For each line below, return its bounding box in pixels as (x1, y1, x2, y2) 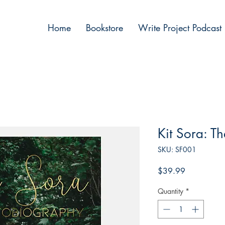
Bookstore (86, 22, 123, 34)
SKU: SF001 (158, 145, 196, 154)
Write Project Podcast (138, 22, 221, 34)
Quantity (158, 186, 183, 196)
